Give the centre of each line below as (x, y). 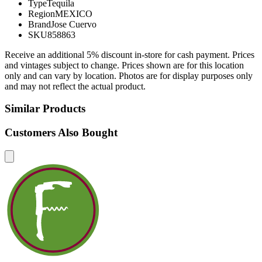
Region (42, 13)
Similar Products (45, 109)
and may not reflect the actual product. (75, 86)
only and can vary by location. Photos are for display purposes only (129, 75)
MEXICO (74, 13)
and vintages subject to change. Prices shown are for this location (124, 65)
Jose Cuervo (74, 24)
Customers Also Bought (61, 133)
